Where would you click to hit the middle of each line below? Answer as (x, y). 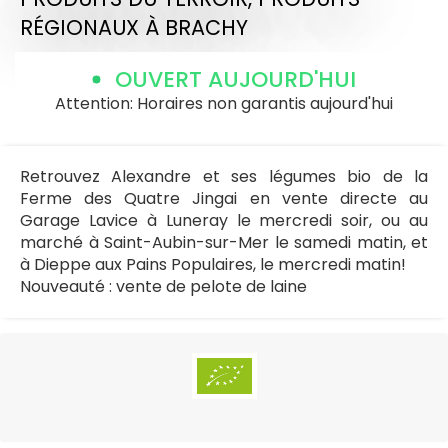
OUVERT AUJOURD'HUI (235, 79)
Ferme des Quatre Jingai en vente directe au (224, 198)
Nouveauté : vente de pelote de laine (163, 286)
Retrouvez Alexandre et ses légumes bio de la (224, 176)
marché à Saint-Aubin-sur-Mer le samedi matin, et (224, 242)
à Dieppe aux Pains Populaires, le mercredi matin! (213, 264)
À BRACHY (196, 27)
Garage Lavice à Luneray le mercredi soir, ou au (224, 220)
